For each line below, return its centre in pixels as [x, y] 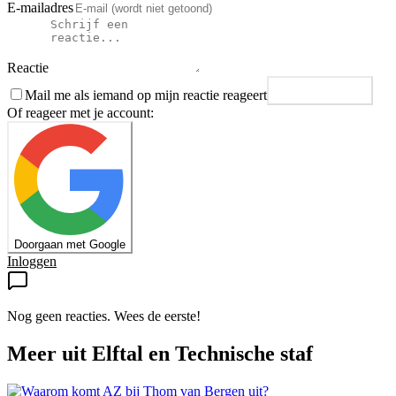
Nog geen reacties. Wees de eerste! [104, 316]
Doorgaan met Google [70, 245]
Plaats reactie [331, 96]
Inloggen [32, 262]
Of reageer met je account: [80, 113]
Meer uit [49, 354]
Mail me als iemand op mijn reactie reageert [146, 95]
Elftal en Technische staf [202, 354]
